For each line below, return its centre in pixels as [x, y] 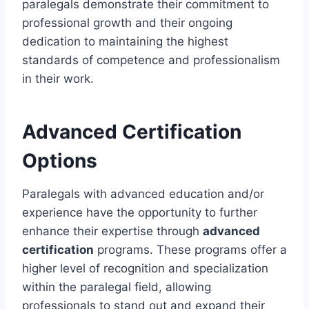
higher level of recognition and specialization [145, 268]
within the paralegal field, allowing [117, 287]
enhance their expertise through [112, 231]
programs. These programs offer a [190, 249]
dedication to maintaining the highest [125, 41]
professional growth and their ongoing [127, 22]
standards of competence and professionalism [151, 60]
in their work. [58, 78]
